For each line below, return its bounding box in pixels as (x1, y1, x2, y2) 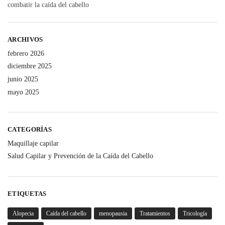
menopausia (99, 210, 127, 217)
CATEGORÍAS (8, 126, 52, 134)
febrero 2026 (8, 49, 44, 57)
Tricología (183, 210, 207, 217)
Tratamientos (140, 210, 170, 217)
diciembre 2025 (8, 62, 52, 70)
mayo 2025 (8, 88, 39, 96)
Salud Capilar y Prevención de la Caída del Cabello (8, 152, 153, 160)
